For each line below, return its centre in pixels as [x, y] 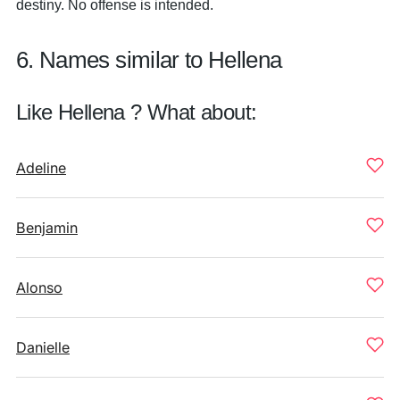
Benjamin [47, 228]
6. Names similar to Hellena [149, 60]
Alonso [39, 287]
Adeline [41, 168]
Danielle [43, 347]
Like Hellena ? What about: [137, 112]
